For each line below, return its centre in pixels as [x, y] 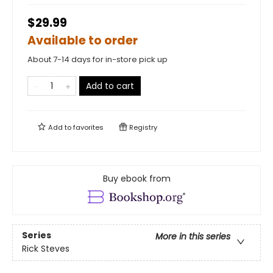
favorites [88, 127]
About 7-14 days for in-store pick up [97, 59]
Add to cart [110, 86]
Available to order [83, 41]
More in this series [193, 237]
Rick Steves [46, 249]
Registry [142, 127]
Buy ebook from [136, 179]
